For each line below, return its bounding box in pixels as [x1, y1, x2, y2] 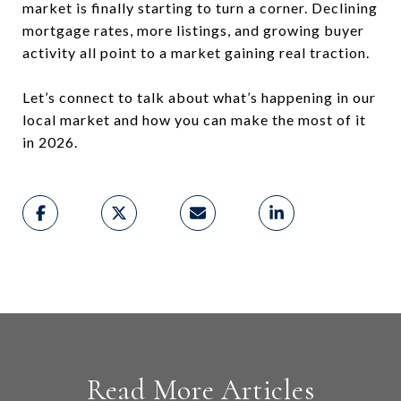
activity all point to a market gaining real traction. [22, 43, 370, 61]
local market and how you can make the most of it [22, 110, 366, 128]
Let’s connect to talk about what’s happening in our [22, 88, 376, 106]
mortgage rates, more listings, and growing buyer [22, 21, 364, 38]
